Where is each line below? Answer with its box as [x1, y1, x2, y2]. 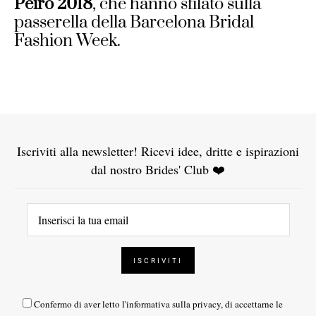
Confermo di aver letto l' [34, 297, 126, 310]
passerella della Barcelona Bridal [14, 11, 254, 33]
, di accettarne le [221, 297, 283, 310]
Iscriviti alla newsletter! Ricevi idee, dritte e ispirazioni [17, 142, 299, 159]
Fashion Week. [14, 30, 121, 51]
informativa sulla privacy [126, 297, 221, 310]
